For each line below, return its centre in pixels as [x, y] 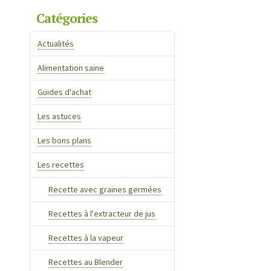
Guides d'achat [65, 92]
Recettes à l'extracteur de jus [102, 213]
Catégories [67, 18]
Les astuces [60, 116]
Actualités [56, 43]
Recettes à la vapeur [86, 238]
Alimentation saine [71, 67]
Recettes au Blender [85, 262]
